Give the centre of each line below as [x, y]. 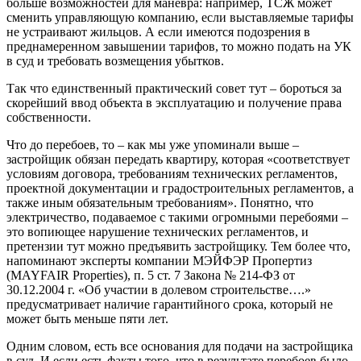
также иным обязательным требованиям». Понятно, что [160, 202]
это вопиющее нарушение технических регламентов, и [158, 231]
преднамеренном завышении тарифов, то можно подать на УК [179, 46]
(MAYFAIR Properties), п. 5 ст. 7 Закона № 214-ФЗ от [151, 275]
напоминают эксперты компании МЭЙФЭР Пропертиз [159, 260]
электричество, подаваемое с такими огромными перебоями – [177, 217]
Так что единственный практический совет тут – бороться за [174, 88]
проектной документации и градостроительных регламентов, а [180, 188]
